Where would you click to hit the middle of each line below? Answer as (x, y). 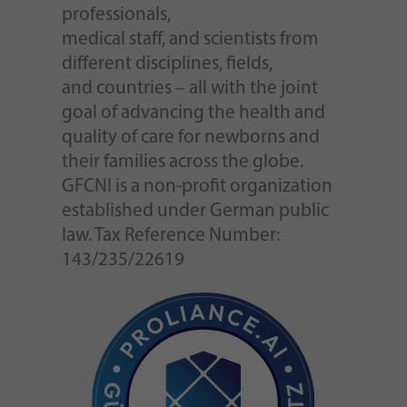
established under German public (195, 212)
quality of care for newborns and (190, 138)
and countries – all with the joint (189, 89)
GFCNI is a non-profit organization (197, 187)
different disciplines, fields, (169, 65)
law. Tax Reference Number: (170, 236)
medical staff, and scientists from (190, 40)
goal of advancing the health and (193, 114)
